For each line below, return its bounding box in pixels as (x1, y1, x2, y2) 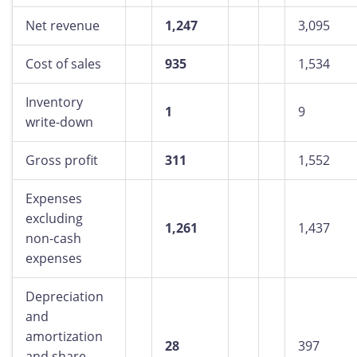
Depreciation (25, 288, 104, 305)
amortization (25, 328, 103, 345)
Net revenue (25, 17, 100, 34)
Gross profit (25, 151, 98, 169)
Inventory (25, 93, 83, 111)
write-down (25, 113, 93, 131)
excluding (25, 210, 83, 227)
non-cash (25, 229, 81, 247)
